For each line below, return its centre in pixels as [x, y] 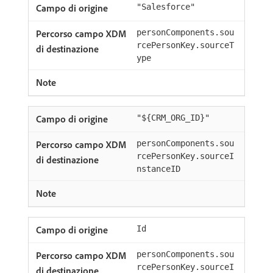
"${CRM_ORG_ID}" [173, 118]
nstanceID [158, 169]
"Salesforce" [166, 7]
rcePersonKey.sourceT [185, 45]
